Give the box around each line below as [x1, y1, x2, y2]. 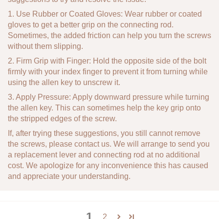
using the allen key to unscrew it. [8, 78, 120, 87]
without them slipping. [8, 42, 83, 50]
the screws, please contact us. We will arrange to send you [8, 139, 210, 148]
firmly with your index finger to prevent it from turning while [8, 67, 208, 76]
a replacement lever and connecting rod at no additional [8, 150, 200, 159]
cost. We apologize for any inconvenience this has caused [8, 161, 208, 170]
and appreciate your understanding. [8, 172, 131, 180]
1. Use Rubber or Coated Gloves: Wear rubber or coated [8, 9, 202, 18]
